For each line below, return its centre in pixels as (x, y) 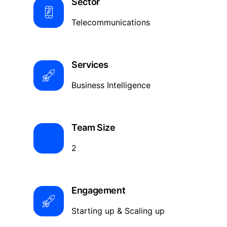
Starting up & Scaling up (118, 211)
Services (90, 65)
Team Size (93, 127)
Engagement (99, 190)
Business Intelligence (112, 85)
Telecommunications (111, 22)
